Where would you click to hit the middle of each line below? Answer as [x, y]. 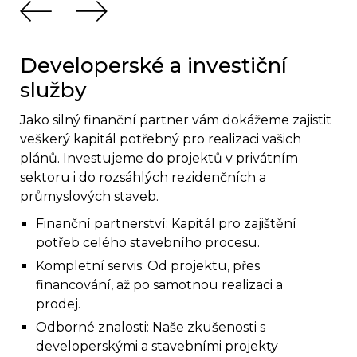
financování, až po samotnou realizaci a [159, 285]
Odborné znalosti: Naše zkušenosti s [151, 328]
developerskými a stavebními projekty [157, 347]
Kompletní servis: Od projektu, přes [148, 266]
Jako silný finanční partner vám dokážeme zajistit [176, 120]
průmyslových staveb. [89, 197]
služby [53, 90]
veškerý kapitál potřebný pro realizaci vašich [161, 139]
